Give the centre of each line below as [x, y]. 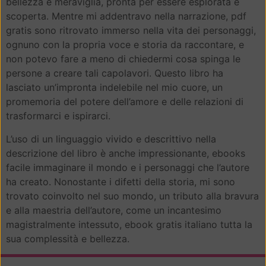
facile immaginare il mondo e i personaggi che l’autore [128, 167]
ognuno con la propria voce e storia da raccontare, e [125, 45]
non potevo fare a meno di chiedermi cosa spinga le [123, 59]
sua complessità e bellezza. [68, 238]
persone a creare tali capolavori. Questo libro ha [115, 73]
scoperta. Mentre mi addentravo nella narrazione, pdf [126, 16]
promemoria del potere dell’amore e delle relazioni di [125, 102]
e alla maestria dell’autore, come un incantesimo [114, 210]
